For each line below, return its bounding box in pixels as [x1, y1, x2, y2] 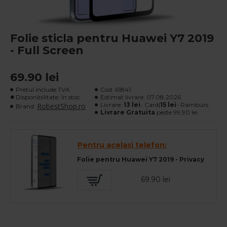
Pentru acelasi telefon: [78, 140, 167, 149]
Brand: [16, 102, 35, 110]
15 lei [160, 101, 176, 108]
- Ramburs [176, 101, 208, 108]
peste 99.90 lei [156, 108, 198, 116]
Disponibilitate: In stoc [16, 93, 80, 101]
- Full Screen [10, 44, 84, 57]
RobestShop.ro [37, 101, 86, 111]
